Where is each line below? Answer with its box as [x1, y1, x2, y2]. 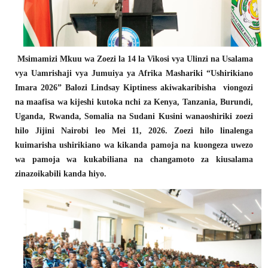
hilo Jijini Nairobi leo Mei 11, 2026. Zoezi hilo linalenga [15, 126, 253, 135]
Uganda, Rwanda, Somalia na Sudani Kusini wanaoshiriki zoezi [15, 111, 253, 121]
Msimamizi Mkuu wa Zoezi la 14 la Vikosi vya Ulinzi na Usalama [15, 54, 253, 63]
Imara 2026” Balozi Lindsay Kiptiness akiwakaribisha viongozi [15, 83, 253, 92]
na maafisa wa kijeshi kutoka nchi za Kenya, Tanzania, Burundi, [15, 97, 253, 106]
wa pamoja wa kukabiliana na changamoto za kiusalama [15, 154, 253, 164]
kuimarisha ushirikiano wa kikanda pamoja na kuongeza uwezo [15, 140, 253, 150]
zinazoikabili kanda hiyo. [15, 169, 106, 178]
